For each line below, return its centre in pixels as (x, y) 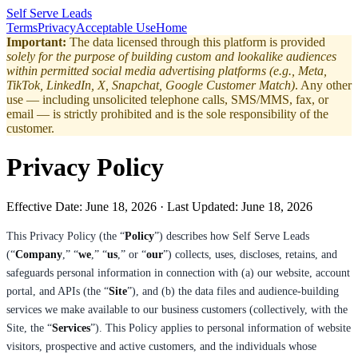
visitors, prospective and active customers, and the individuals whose (161, 346)
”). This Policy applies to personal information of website (221, 328)
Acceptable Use (116, 28)
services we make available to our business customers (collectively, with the (177, 309)
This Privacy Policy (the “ (66, 236)
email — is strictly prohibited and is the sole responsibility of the (167, 114)
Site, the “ (29, 328)
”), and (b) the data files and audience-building (233, 291)
